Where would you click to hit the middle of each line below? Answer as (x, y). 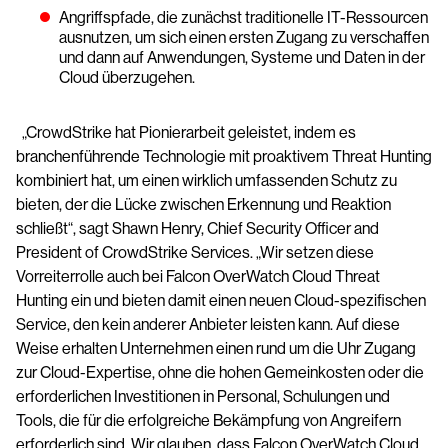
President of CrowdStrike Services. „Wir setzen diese (195, 252)
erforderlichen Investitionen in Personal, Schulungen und (203, 396)
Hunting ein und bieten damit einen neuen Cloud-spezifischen (221, 300)
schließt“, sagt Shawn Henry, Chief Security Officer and (197, 228)
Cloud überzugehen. (127, 77)
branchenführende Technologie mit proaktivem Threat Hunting (224, 156)
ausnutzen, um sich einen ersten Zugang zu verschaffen (244, 37)
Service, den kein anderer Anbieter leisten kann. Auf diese (208, 324)
